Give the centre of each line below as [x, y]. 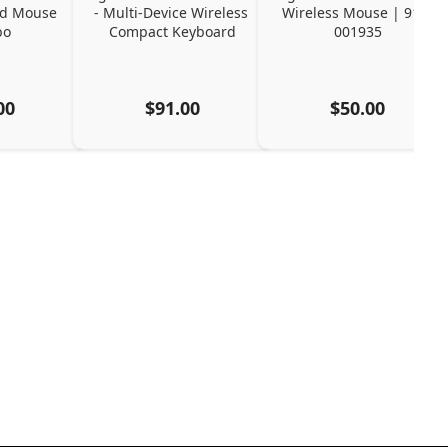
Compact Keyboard [173, 31]
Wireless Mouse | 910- [358, 12]
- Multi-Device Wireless [170, 12]
